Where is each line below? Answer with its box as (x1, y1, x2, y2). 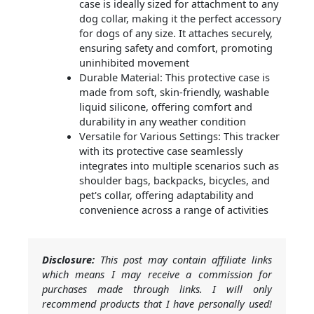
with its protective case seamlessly (78, 144, 243, 158)
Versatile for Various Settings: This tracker (78, 129, 280, 144)
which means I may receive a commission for (42, 267, 272, 282)
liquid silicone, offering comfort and (78, 100, 252, 114)
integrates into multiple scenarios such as (78, 158, 279, 173)
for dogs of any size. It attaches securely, (78, 26, 273, 41)
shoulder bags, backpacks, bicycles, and (78, 173, 270, 188)
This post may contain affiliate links (95, 252, 272, 267)
